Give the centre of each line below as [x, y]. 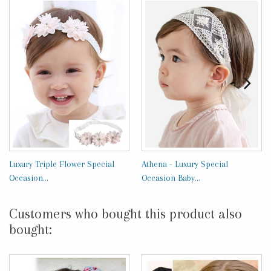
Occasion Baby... [171, 178]
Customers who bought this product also [126, 214]
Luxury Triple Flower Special [62, 164]
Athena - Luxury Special [185, 164]
